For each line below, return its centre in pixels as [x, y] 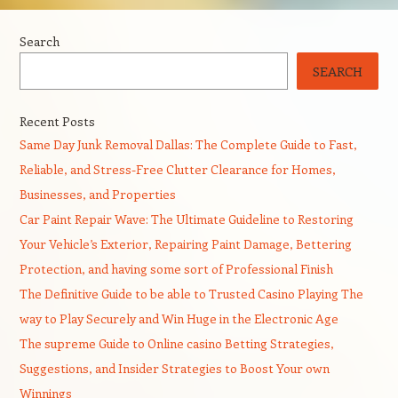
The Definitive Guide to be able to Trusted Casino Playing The [191, 294]
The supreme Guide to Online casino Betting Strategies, [176, 343]
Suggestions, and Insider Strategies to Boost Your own [174, 368]
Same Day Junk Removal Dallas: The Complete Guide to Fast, [188, 144]
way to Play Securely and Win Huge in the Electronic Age [179, 318]
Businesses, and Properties [97, 194]
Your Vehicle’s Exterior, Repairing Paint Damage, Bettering [185, 244]
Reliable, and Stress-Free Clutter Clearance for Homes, [177, 169]
